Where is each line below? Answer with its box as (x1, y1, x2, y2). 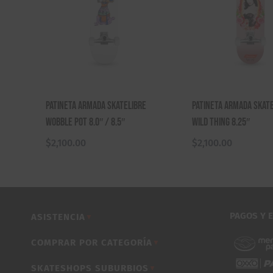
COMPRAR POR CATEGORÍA (31, 236, 152, 248)
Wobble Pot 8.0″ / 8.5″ (46, 115, 125, 129)
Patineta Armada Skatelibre (46, 99, 146, 112)
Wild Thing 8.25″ (192, 115, 250, 129)
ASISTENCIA (31, 211, 85, 222)
